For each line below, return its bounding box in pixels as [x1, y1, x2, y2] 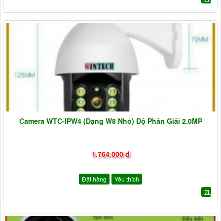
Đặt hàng [82, 175, 107, 184]
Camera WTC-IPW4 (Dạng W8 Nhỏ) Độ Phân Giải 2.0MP [19, 115, 202, 126]
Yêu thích [114, 175, 139, 184]
